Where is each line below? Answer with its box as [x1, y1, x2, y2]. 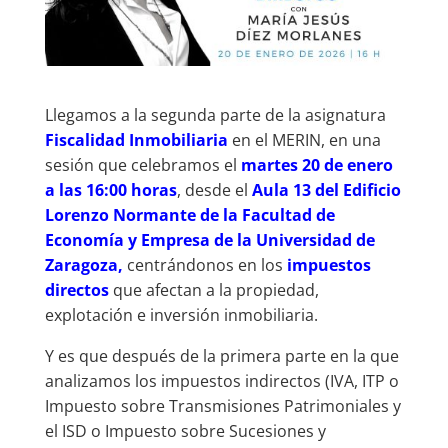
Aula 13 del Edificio [251, 178, 401, 201]
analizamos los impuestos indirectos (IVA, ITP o [44, 369, 399, 392]
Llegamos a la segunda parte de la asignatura [44, 103, 386, 126]
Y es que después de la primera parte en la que [44, 344, 399, 367]
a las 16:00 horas [44, 178, 177, 201]
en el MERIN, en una [227, 128, 381, 151]
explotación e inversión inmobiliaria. [44, 303, 318, 326]
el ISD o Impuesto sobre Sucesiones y [44, 419, 326, 442]
